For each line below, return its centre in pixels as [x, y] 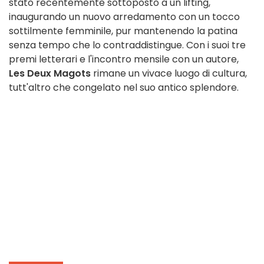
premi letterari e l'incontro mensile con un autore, [124, 60]
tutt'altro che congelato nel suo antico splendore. [124, 88]
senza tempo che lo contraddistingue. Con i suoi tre [127, 45]
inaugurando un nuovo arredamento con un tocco [124, 17]
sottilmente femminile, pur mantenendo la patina [123, 31]
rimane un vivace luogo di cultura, [169, 74]
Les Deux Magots [50, 74]
